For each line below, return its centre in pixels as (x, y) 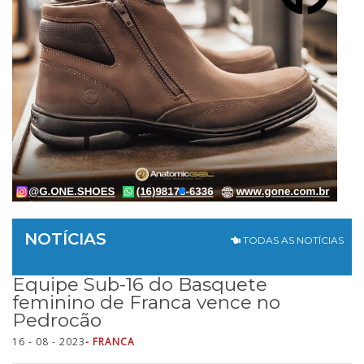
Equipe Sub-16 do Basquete (140, 284)
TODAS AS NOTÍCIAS (292, 240)
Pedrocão (57, 320)
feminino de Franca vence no (146, 302)
